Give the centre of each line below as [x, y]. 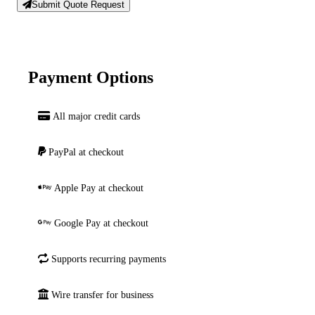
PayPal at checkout [86, 152]
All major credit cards [96, 116]
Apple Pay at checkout [98, 187]
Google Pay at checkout [101, 223]
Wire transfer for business [102, 295]
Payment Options [91, 78]
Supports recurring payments [108, 259]
